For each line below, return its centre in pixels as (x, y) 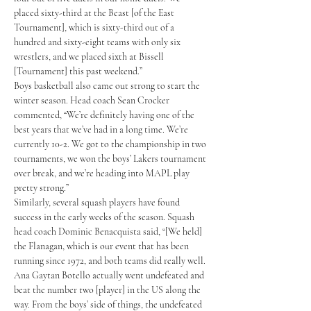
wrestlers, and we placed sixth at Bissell (90, 57)
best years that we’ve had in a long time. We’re (102, 129)
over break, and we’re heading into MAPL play (103, 173)
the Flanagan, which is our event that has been (102, 246)
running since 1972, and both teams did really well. (111, 261)
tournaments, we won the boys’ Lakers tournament (111, 159)
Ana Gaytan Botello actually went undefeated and (110, 275)
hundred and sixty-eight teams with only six (98, 42)
